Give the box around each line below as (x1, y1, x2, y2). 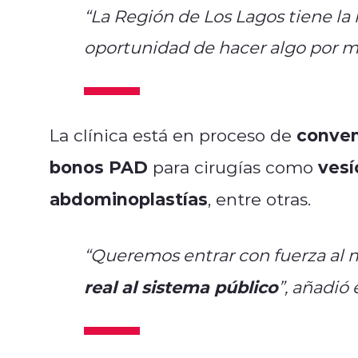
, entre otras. (208, 188, 311, 211)
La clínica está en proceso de (50, 124, 296, 147)
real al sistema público (83, 275, 278, 299)
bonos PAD (50, 155, 148, 179)
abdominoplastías (50, 187, 208, 211)
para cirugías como (148, 156, 318, 179)
